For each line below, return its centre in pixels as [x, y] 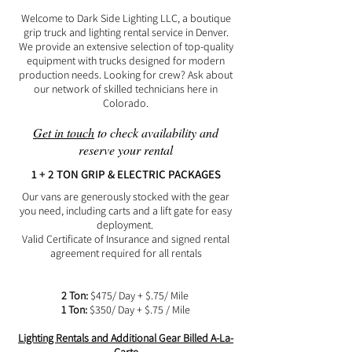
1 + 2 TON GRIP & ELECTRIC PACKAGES [126, 174]
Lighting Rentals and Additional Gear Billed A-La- [126, 338]
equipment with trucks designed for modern [126, 60]
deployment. [126, 225]
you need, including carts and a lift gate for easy [126, 211]
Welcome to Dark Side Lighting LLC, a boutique [126, 18]
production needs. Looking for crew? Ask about [126, 75]
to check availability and [156, 132]
